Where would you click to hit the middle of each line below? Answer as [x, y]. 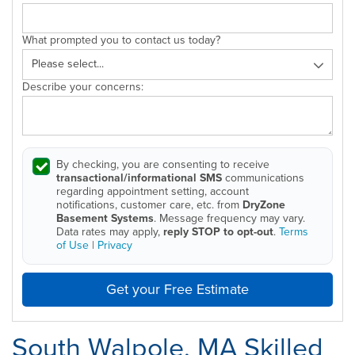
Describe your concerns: [83, 86]
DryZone [264, 204]
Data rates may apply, [110, 231]
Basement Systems [105, 218]
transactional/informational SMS [139, 177]
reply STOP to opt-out [218, 231]
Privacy [115, 245]
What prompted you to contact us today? [121, 40]
